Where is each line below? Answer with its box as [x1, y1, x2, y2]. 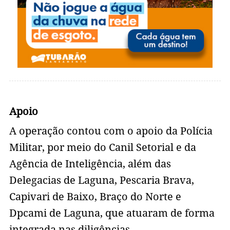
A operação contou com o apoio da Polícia [9, 125, 213, 138]
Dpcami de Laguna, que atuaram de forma [9, 207, 215, 220]
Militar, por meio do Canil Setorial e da [9, 141, 196, 154]
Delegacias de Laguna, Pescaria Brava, [9, 174, 194, 187]
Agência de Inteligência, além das [9, 158, 171, 170]
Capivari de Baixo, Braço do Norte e [9, 190, 181, 203]
